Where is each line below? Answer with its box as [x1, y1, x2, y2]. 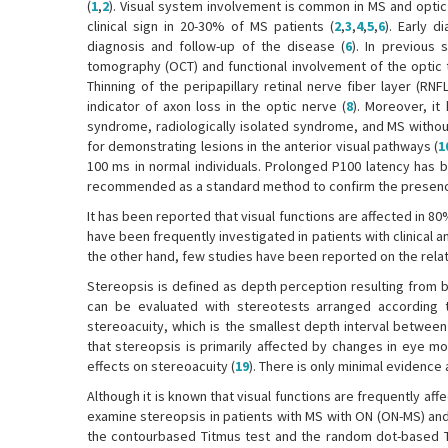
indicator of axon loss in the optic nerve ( [87, 97, 347, 115]
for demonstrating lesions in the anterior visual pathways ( [87, 137, 439, 155]
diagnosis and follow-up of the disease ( [87, 37, 346, 55]
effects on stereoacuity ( [87, 357, 235, 375]
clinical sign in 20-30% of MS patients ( [87, 17, 334, 35]
